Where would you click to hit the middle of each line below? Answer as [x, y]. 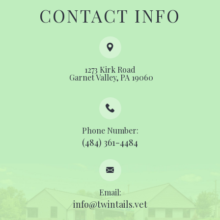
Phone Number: [110, 130]
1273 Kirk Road [110, 69]
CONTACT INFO [110, 15]
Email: [110, 192]
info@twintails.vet [110, 204]
